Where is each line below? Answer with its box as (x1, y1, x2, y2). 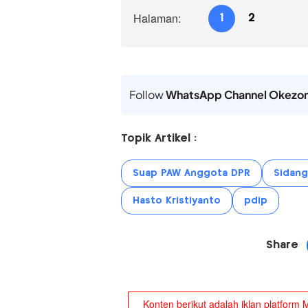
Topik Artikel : (120, 133, 197, 144)
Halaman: (133, 10, 181, 26)
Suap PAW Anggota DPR (132, 168, 250, 178)
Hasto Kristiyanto (132, 195, 221, 206)
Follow (129, 87, 166, 102)
